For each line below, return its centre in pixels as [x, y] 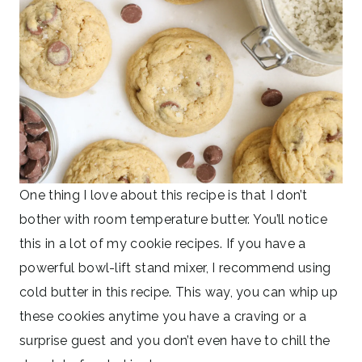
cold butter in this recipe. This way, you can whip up [179, 292]
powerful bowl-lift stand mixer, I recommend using [175, 267]
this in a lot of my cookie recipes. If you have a [163, 243]
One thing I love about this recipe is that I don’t [164, 195]
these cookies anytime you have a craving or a [163, 316]
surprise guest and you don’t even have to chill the [175, 340]
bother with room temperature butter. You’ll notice [174, 219]
